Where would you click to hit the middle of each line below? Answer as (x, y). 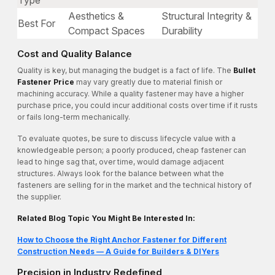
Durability (182, 31)
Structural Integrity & (207, 16)
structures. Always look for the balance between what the (121, 174)
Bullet (244, 71)
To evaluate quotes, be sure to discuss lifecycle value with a (126, 139)
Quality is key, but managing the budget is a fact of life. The (125, 71)
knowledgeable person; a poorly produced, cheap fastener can (132, 150)
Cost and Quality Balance (75, 54)
